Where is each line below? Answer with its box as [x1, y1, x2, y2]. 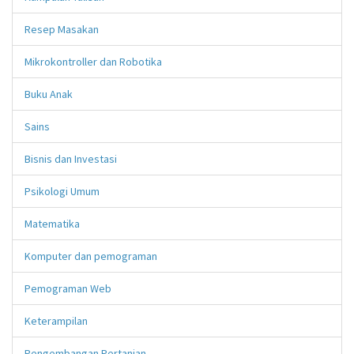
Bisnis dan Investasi [24, 151, 117, 166]
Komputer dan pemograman [24, 248, 157, 263]
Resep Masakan [24, 21, 99, 36]
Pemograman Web [24, 281, 111, 296]
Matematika [24, 216, 80, 231]
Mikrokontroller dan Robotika [24, 54, 162, 69]
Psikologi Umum [24, 183, 100, 198]
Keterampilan [24, 313, 88, 328]
